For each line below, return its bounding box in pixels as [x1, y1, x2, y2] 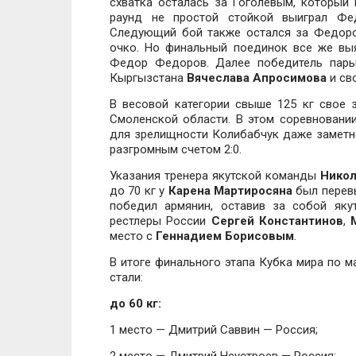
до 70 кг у [110, 184, 168, 198]
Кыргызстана [110, 71, 187, 85]
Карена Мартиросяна [168, 184, 293, 198]
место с [110, 229, 156, 243]
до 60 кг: [110, 296, 161, 311]
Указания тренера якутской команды [110, 168, 320, 183]
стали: [110, 270, 143, 284]
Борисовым [225, 229, 294, 243]
